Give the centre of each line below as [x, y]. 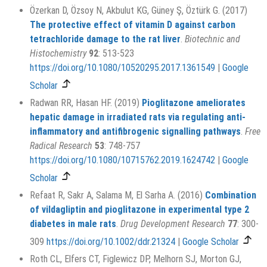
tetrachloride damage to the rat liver [105, 39]
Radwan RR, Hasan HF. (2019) [86, 103]
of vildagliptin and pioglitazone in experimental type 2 [139, 210]
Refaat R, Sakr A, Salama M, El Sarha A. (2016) [117, 195]
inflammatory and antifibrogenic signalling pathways [135, 132]
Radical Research [61, 146]
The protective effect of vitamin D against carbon [133, 25]
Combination [231, 195]
